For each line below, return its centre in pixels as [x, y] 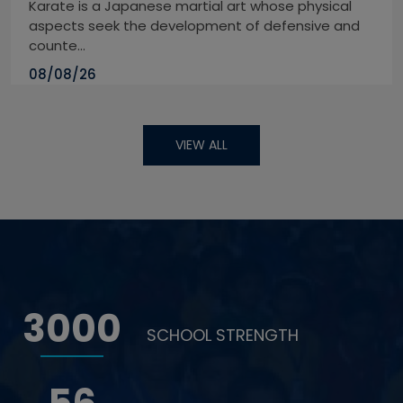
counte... [57, 46]
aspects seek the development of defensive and [194, 26]
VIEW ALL [201, 145]
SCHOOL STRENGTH [223, 336]
